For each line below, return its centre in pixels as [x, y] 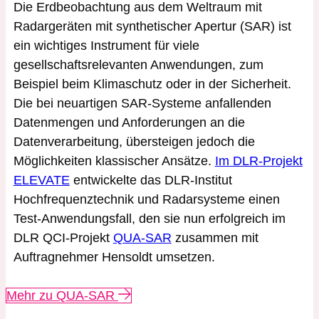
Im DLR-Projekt [258, 161]
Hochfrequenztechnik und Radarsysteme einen [146, 200]
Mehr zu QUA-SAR [61, 296]
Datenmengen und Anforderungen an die [129, 123]
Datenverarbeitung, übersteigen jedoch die [134, 142]
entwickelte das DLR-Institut [151, 181]
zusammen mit [215, 238]
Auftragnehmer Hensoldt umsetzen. [114, 257]
